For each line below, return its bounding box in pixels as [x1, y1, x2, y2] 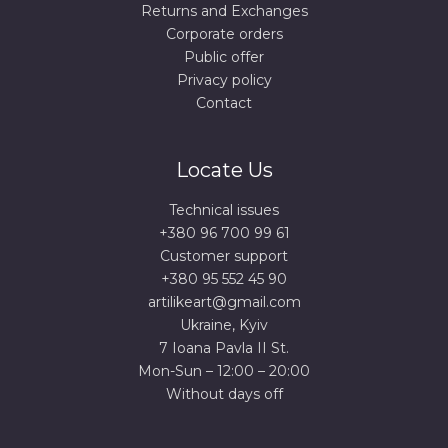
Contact [196, 94, 252, 113]
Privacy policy [176, 71, 272, 90]
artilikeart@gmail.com [147, 293, 301, 312]
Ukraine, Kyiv [180, 316, 268, 335]
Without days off [165, 385, 283, 404]
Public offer [184, 48, 264, 67]
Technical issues [169, 201, 279, 220]
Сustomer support [160, 247, 288, 266]
